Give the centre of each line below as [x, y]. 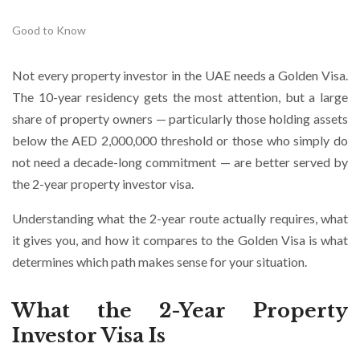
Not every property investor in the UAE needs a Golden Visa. [180, 75]
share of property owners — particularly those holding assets [180, 119]
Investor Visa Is [89, 335]
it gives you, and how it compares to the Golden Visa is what [180, 240]
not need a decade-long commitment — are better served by [180, 162]
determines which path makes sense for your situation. [160, 262]
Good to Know [49, 30]
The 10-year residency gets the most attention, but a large [180, 97]
